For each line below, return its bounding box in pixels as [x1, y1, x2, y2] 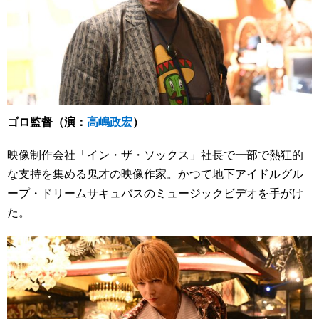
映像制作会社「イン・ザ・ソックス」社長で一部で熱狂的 [7, 146, 303, 163]
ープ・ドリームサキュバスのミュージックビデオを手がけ [7, 184, 303, 202]
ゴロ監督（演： [7, 113, 87, 130]
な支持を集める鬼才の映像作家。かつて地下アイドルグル [7, 165, 303, 182]
